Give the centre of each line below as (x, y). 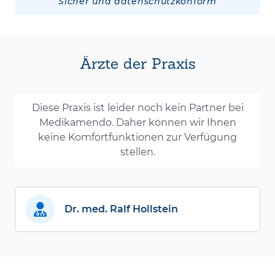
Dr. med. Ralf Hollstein (121, 209)
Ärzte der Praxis (137, 64)
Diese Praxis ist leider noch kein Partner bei (137, 108)
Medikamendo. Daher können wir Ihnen (137, 123)
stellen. (137, 152)
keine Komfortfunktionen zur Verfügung (137, 137)
